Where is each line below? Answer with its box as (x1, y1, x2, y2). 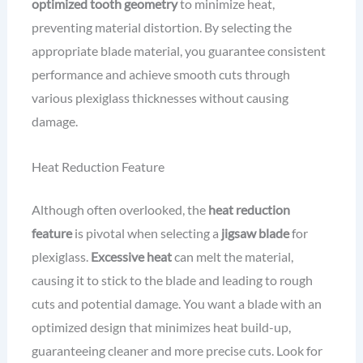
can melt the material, (171, 249, 293, 265)
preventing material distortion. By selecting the (31, 19, 292, 36)
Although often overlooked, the (31, 202, 208, 218)
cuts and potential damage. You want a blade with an (31, 296, 322, 312)
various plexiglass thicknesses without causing (31, 90, 288, 106)
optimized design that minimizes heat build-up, (31, 319, 291, 335)
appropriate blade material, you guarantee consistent (31, 43, 326, 59)
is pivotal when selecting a (71, 225, 221, 241)
